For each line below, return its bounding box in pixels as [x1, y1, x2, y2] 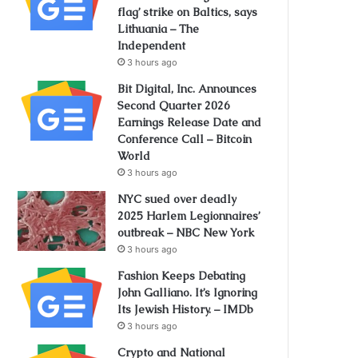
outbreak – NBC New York [117, 225, 255, 240]
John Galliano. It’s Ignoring [117, 285, 258, 300]
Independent [117, 38, 186, 53]
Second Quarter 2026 [117, 98, 231, 113]
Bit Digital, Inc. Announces [117, 82, 257, 96]
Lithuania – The [117, 22, 200, 36]
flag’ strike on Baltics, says [117, 5, 258, 19]
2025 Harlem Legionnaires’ [117, 209, 261, 223]
